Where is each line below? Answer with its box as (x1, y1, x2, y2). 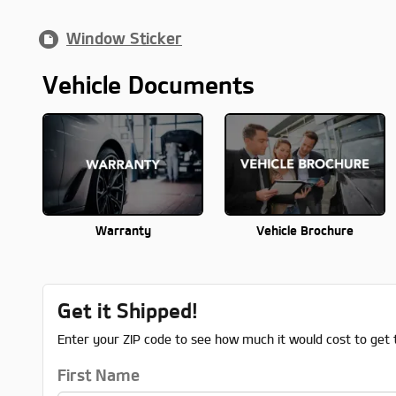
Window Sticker (66, 30, 182, 49)
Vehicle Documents (42, 72, 255, 99)
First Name (57, 366, 141, 385)
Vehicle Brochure (256, 224, 354, 239)
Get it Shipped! (57, 299, 199, 322)
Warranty (95, 224, 151, 239)
